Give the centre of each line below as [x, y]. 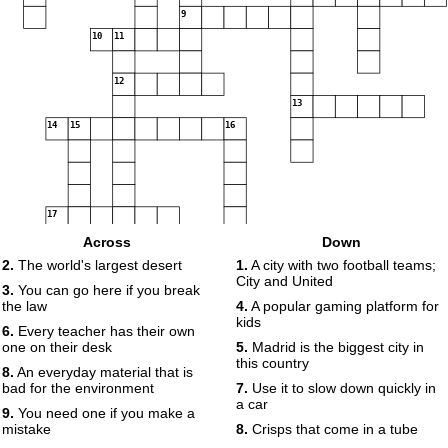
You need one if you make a [104, 413]
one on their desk [57, 347]
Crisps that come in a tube [333, 429]
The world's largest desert [98, 265]
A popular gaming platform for [343, 306]
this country [272, 363]
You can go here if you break [107, 290]
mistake [26, 429]
